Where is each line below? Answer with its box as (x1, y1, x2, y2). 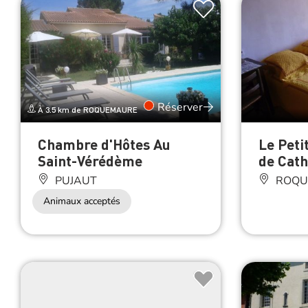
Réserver (157, 99, 203, 115)
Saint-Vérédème (38, 151, 142, 170)
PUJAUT (52, 173, 97, 188)
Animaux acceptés (43, 194, 120, 208)
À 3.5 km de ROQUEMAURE (36, 104, 137, 115)
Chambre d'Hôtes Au (38, 134, 170, 153)
